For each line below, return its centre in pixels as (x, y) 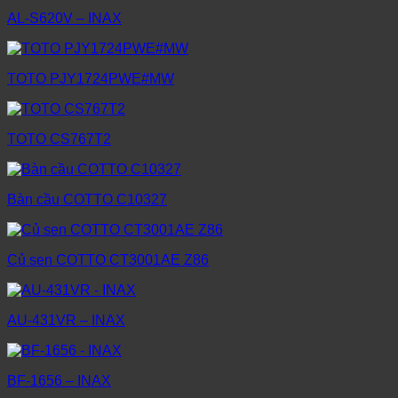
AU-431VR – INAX (66, 321)
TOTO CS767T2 (59, 139)
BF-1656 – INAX (59, 381)
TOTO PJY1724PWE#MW (91, 79)
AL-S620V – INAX (64, 19)
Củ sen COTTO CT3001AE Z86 (108, 260)
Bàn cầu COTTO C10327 (87, 200)
